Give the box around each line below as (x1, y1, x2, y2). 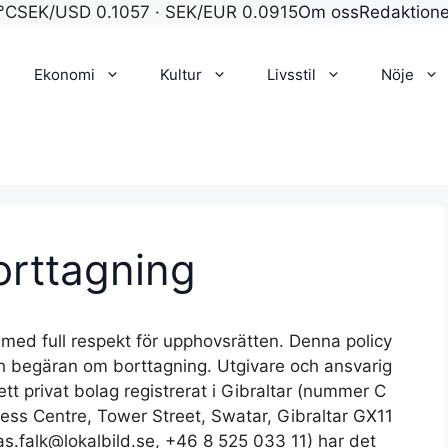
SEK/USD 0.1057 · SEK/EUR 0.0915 (17, 2, 298, 22)
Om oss (298, 2, 359, 22)
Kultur (160, 65, 202, 84)
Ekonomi (34, 65, 95, 84)
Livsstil (267, 65, 316, 84)
